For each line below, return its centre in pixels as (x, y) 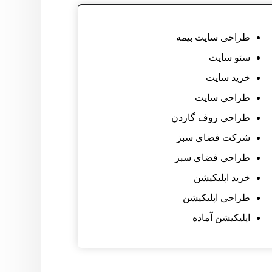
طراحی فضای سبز (212, 158)
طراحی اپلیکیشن (216, 198)
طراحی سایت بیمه (213, 38)
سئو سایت (229, 58)
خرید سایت (228, 78)
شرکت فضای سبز (213, 138)
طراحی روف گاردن (210, 118)
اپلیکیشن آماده (221, 218)
